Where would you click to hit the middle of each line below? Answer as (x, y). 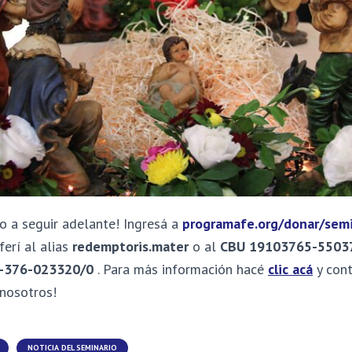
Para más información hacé (185, 269)
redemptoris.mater (130, 246)
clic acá (290, 269)
